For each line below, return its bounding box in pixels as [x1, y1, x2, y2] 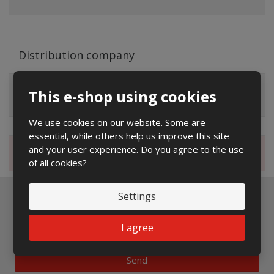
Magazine [19, 148, 63, 160]
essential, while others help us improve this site [29, 129, 230, 142]
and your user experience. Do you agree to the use [29, 143, 245, 155]
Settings [118, 189, 156, 203]
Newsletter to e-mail [88, 198, 186, 210]
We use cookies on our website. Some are [29, 116, 206, 128]
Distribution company [18, 48, 135, 63]
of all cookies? [29, 156, 87, 169]
